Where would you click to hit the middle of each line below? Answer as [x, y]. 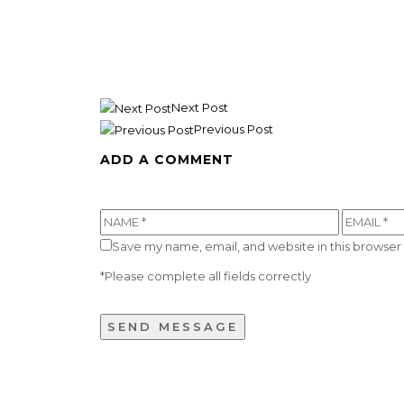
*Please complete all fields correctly [205, 276]
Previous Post [233, 129]
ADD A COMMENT [166, 160]
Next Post [199, 107]
